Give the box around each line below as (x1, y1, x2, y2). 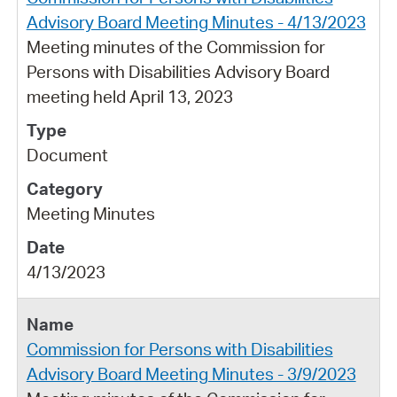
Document (26, 144, 108, 166)
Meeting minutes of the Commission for (26, 35, 325, 58)
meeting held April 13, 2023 (26, 85, 233, 107)
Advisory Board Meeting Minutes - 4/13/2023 (26, 11, 366, 33)
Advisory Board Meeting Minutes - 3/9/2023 (26, 362, 356, 385)
